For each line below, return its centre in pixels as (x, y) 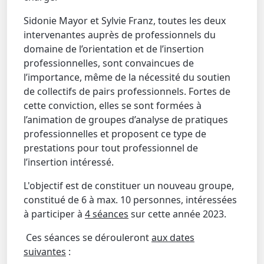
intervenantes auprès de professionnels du (120, 35)
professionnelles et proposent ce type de (115, 134)
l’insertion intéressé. (69, 162)
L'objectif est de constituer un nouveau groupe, (129, 186)
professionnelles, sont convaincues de (109, 63)
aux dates (173, 237)
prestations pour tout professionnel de (111, 148)
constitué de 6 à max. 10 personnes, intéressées (130, 200)
